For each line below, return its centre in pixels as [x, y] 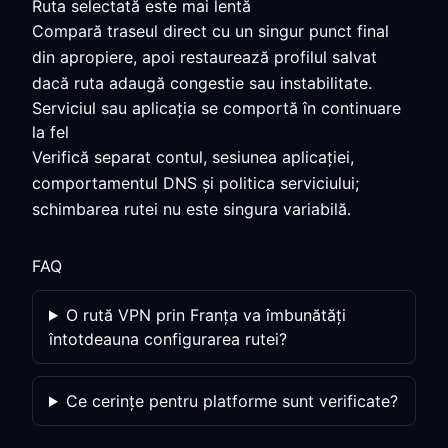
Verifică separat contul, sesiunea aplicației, [193, 157]
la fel [50, 132]
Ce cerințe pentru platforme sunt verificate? [231, 401]
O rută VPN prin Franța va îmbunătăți [205, 315]
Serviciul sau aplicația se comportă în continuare [216, 108]
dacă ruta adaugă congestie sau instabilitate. [202, 83]
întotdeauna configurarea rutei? [168, 339]
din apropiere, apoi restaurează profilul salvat [204, 57]
